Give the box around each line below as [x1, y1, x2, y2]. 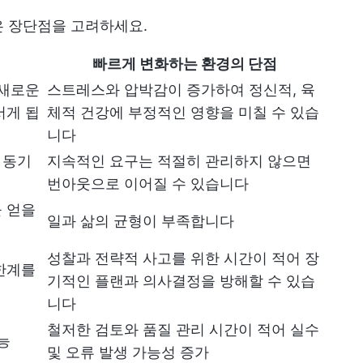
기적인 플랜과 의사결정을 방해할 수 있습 [47, 272, 315, 289]
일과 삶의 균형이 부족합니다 [47, 212, 234, 229]
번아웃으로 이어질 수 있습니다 [47, 175, 249, 192]
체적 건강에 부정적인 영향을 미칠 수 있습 [47, 104, 319, 121]
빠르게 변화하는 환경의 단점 [92, 55, 277, 72]
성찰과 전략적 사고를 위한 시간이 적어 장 [47, 250, 319, 267]
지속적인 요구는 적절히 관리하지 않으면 [47, 152, 311, 169]
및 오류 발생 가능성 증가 [47, 344, 209, 361]
